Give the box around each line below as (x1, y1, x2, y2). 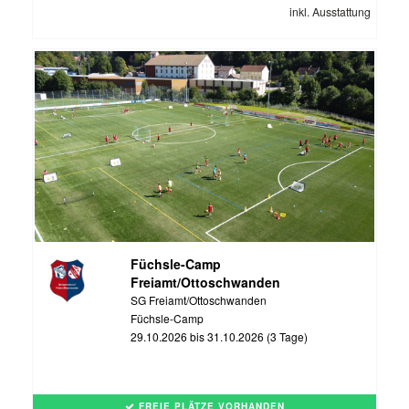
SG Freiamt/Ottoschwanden (130, 291, 267, 308)
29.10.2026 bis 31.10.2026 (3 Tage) (130, 328, 308, 344)
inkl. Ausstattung (289, 3, 371, 19)
